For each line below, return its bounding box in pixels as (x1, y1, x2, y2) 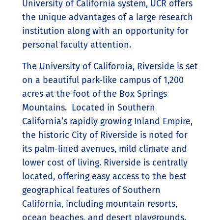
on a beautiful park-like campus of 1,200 (22, 75, 184, 85)
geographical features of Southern (22, 185, 161, 195)
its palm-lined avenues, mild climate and (22, 143, 187, 154)
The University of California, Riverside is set (22, 61, 198, 72)
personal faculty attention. (22, 39, 131, 50)
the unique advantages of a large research (22, 12, 193, 23)
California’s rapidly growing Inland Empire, (22, 116, 192, 127)
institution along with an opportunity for (22, 26, 189, 36)
